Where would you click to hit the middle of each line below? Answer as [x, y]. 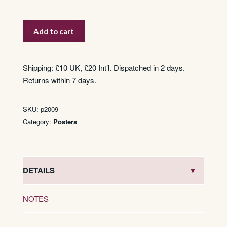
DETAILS [39, 170]
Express [36, 38]
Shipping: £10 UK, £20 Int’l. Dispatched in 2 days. [104, 68]
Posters [65, 122]
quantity [35, 62]
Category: [38, 122]
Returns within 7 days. [60, 80]
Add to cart [54, 31]
